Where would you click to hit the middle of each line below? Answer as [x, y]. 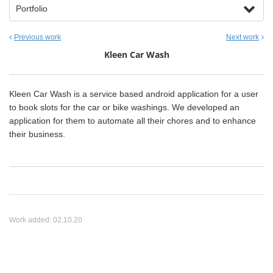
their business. [37, 134]
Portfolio [32, 9]
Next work [243, 37]
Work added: [31, 220]
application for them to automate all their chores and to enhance [133, 121]
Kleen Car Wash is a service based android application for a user [134, 94]
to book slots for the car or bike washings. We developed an [124, 107]
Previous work [37, 37]
